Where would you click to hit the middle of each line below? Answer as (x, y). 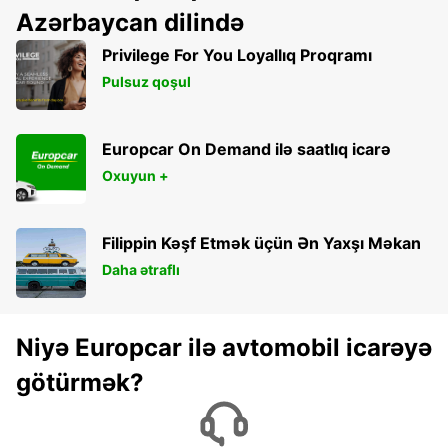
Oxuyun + (135, 175)
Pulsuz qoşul (146, 81)
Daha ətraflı (141, 269)
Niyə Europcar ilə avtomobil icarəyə (224, 347)
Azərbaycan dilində (130, 22)
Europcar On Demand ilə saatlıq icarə (246, 148)
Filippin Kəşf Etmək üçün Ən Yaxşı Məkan (261, 242)
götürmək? (80, 382)
